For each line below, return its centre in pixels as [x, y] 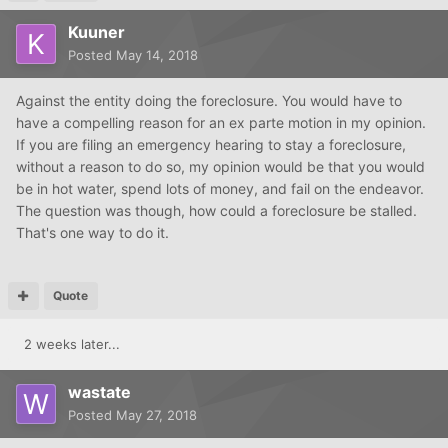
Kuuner [96, 32]
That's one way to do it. [92, 233]
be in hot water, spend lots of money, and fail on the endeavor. [220, 189]
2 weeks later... [72, 344]
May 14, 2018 [157, 55]
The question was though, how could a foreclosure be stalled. [216, 211]
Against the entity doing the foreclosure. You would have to [209, 101]
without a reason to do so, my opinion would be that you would [220, 167]
